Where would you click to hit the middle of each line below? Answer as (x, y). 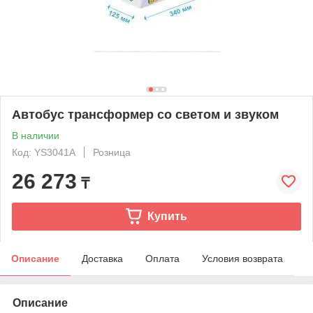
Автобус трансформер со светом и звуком (145, 114)
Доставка (102, 258)
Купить (167, 216)
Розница (112, 152)
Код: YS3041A (44, 152)
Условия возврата (242, 258)
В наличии (36, 135)
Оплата (162, 258)
